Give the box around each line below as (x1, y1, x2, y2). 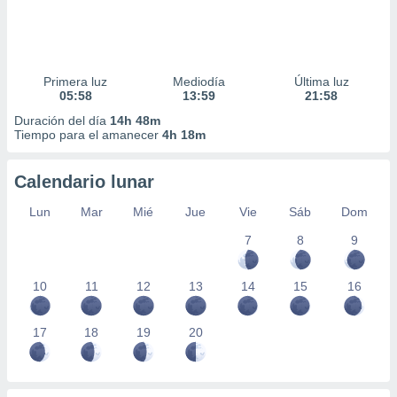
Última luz (293, 74, 349, 89)
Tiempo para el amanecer (14, 128, 162, 142)
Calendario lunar (14, 172, 154, 191)
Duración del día (14, 113, 110, 128)
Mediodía (172, 74, 225, 89)
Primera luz (43, 74, 108, 89)
